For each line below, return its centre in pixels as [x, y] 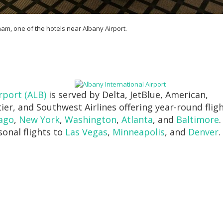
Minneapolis [139, 132]
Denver [204, 132]
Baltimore [198, 119]
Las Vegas [87, 132]
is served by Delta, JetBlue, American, [127, 94]
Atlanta [137, 119]
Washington [91, 119]
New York [40, 119]
